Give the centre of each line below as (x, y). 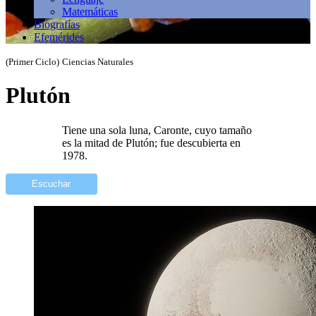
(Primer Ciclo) (32, 62)
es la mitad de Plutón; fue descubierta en (151, 142)
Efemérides (59, 37)
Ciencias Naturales (98, 62)
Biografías (57, 24)
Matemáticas (90, 12)
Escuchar (51, 184)
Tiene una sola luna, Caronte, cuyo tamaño (157, 130)
